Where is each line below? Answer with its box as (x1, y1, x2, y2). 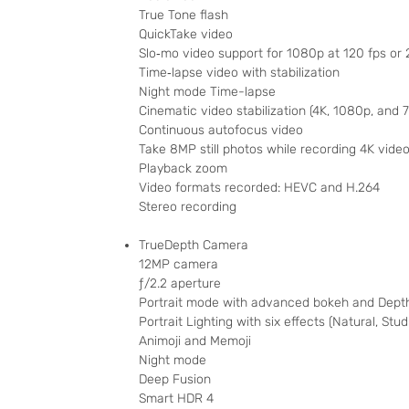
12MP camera (139, 257, 218, 273)
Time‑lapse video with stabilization (139, 65, 340, 81)
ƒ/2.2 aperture (139, 276, 221, 292)
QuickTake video (139, 26, 233, 43)
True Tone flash (139, 7, 228, 24)
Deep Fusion (139, 372, 211, 388)
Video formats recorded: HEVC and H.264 (139, 180, 380, 196)
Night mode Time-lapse (139, 84, 276, 100)
